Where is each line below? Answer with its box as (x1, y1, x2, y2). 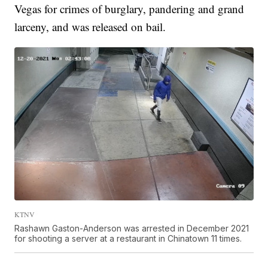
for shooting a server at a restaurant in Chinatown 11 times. (14, 233, 242, 243)
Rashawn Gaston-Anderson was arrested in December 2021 (14, 223, 249, 233)
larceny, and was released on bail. (14, 19, 166, 34)
